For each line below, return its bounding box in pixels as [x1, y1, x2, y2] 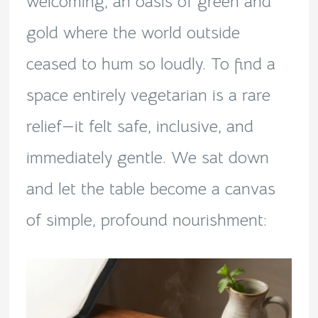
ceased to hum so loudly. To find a [26, 53, 275, 75]
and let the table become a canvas [26, 177, 275, 199]
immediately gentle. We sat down [26, 146, 269, 168]
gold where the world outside [26, 21, 240, 43]
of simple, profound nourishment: [26, 209, 267, 231]
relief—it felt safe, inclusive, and [26, 115, 253, 137]
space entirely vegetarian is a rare [26, 84, 270, 106]
